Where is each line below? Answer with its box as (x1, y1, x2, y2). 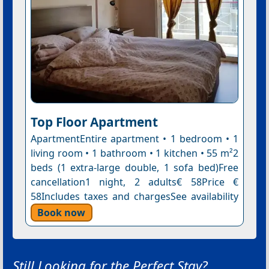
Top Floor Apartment (30, 113, 158, 131)
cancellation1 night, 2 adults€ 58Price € (30, 175, 239, 189)
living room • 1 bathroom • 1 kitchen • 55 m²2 (30, 147, 239, 160)
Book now (37, 205, 86, 219)
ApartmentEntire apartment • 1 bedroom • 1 (30, 132, 239, 146)
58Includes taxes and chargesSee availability (30, 190, 239, 204)
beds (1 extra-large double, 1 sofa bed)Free (30, 161, 239, 175)
